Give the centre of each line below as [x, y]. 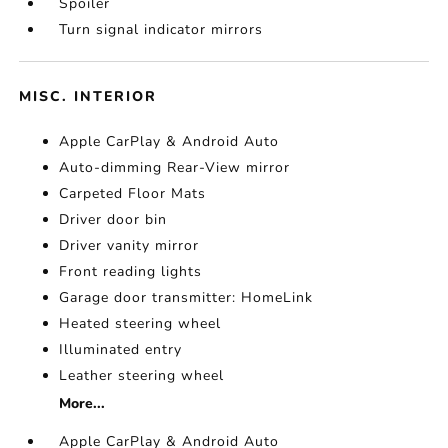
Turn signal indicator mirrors [161, 30]
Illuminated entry [121, 350]
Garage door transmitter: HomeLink [186, 298]
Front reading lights [131, 272]
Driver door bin [113, 220]
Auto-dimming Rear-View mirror [175, 168]
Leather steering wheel [142, 376]
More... [82, 404]
